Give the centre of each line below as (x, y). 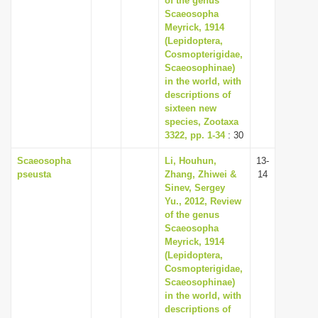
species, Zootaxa (202, 122)
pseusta (34, 174)
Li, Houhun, (191, 161)
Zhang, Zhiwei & (201, 174)
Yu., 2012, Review (203, 201)
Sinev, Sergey (195, 188)
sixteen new (191, 108)
